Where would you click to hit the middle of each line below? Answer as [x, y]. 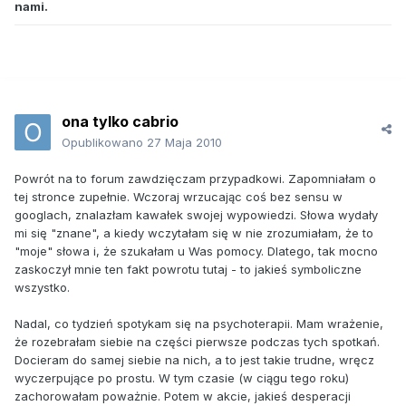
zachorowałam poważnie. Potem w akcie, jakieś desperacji [183, 396]
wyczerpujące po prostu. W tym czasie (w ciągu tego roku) [182, 378]
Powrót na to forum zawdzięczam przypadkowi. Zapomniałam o [195, 179]
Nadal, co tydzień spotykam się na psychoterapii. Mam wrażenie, [199, 324]
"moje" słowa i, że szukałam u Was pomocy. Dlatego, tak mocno [196, 251]
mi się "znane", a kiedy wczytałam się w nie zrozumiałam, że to [194, 233]
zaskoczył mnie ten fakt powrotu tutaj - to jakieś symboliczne [188, 270]
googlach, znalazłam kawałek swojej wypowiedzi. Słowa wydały [196, 215]
